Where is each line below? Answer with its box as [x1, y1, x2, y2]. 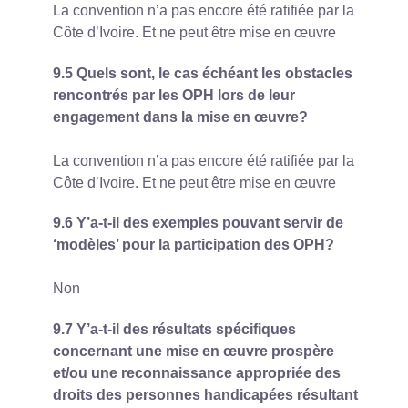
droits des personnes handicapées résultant [53, 387, 358, 403]
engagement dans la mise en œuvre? [53, 108, 308, 125]
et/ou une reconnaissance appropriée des [53, 365, 341, 382]
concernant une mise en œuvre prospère [53, 343, 334, 360]
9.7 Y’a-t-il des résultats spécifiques [53, 321, 296, 338]
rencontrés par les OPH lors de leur [53, 87, 295, 103]
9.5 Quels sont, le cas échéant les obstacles [53, 65, 352, 81]
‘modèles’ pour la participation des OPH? [53, 237, 334, 253]
